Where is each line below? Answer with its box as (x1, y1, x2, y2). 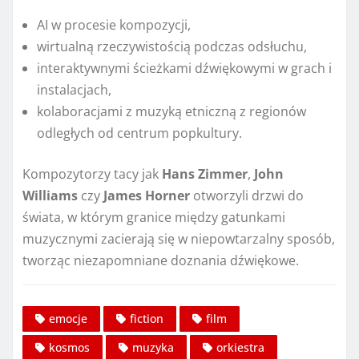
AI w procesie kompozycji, (37, 16, 191, 34)
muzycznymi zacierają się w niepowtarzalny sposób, (22, 230, 335, 248)
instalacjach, (37, 81, 111, 99)
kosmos (49, 339, 90, 355)
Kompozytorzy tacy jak (22, 165, 162, 184)
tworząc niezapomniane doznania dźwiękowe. (22, 252, 299, 270)
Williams (22, 187, 78, 205)
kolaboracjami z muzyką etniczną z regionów (37, 103, 306, 121)
